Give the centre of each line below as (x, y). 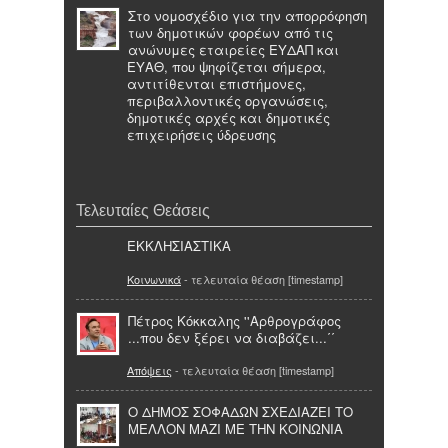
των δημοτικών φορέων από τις (230, 33)
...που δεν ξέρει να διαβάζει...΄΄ (231, 337)
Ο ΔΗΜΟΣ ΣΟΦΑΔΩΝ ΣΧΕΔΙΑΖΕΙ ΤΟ (240, 411)
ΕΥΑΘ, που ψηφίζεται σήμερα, (226, 67)
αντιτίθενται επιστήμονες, (216, 84)
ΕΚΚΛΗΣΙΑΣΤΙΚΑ (179, 246)
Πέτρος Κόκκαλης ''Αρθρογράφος (234, 320)
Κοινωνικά (154, 278)
